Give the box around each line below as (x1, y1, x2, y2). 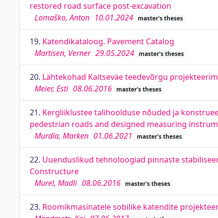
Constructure (30, 166, 79, 177)
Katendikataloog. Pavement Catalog (42, 36, 174, 47)
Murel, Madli (35, 178, 77, 188)
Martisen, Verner (35, 48, 91, 58)
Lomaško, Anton (35, 12, 90, 23)
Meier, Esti (35, 83, 68, 94)
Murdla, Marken (35, 130, 89, 141)
